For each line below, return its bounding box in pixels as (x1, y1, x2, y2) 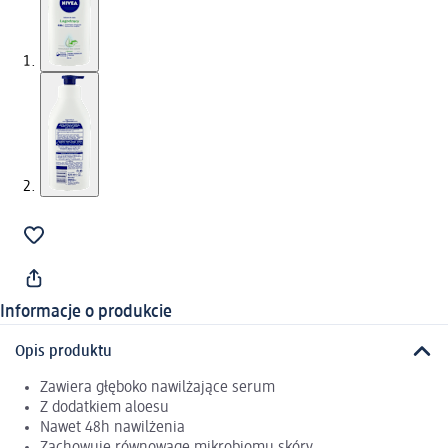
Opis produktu (15, 343, 112, 360)
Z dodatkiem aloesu (40, 399, 169, 416)
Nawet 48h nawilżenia (40, 419, 185, 436)
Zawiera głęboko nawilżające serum (40, 379, 275, 396)
